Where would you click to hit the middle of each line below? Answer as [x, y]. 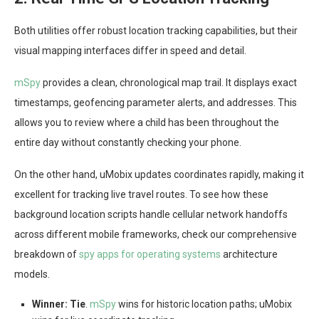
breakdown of [47, 255]
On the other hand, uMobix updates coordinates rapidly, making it [159, 175]
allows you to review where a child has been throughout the [147, 123]
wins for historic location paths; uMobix [204, 304]
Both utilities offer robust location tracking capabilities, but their [156, 31]
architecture [249, 255]
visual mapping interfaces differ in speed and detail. [130, 51]
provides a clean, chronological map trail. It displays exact [169, 83]
